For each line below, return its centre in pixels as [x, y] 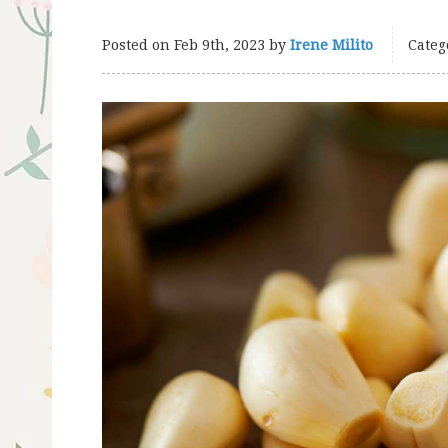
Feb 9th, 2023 [219, 45]
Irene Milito [331, 45]
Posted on [138, 45]
